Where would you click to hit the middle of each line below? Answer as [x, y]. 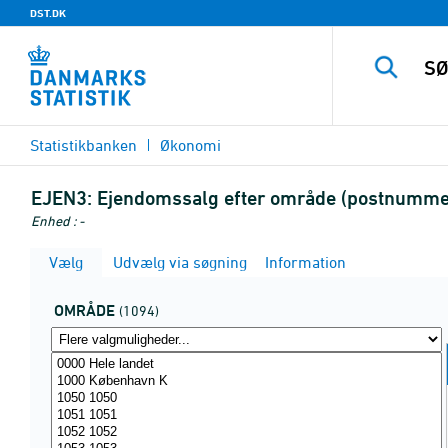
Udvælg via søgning [178, 262]
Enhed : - [57, 220]
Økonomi [190, 145]
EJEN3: [61, 198]
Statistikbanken [83, 145]
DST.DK [48, 13]
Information [303, 262]
